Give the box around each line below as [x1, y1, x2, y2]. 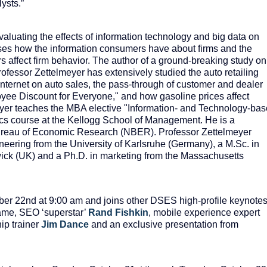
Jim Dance [41, 219, 89, 230]
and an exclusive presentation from [89, 219, 238, 230]
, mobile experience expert [148, 207, 260, 218]
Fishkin [115, 207, 148, 218]
